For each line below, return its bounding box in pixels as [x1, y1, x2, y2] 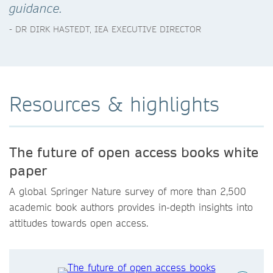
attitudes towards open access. [9, 216, 148, 230]
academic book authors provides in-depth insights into [9, 200, 253, 214]
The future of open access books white [9, 143, 258, 160]
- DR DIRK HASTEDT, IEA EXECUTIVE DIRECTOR [9, 24, 201, 35]
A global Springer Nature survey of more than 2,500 [9, 185, 246, 198]
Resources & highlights [9, 91, 219, 116]
